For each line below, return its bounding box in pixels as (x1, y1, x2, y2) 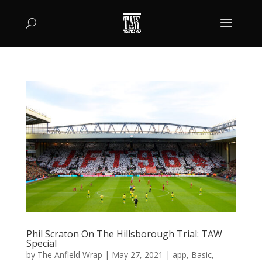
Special (26, 236, 57, 250)
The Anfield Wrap (37, 249, 102, 260)
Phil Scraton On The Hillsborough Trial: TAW (26, 227, 222, 240)
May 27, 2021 (111, 249, 163, 260)
